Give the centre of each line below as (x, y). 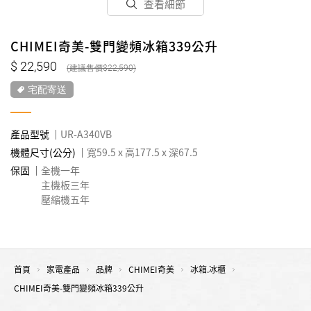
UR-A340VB (86, 134)
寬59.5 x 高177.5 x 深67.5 (142, 152)
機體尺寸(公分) (43, 152)
